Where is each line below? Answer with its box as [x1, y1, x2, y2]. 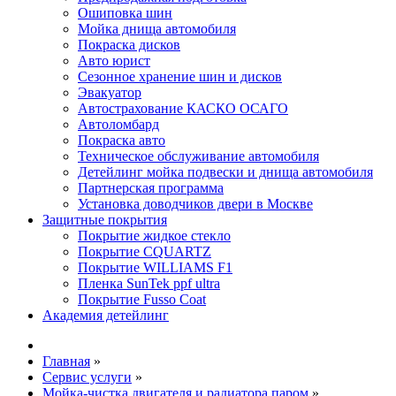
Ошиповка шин [78, 5, 172, 20]
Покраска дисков [78, 37, 180, 52]
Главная [42, 354, 90, 369]
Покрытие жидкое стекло [78, 228, 231, 243]
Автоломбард [78, 117, 159, 132]
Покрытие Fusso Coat [78, 292, 206, 307]
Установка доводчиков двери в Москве [78, 196, 313, 211]
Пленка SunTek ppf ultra [78, 276, 220, 291]
